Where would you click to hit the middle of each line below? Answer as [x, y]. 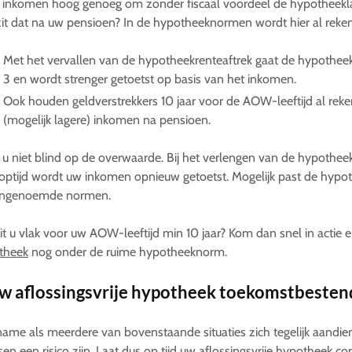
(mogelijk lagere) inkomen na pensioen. [107, 120]
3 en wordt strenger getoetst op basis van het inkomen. [150, 79]
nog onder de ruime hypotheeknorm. [128, 252]
